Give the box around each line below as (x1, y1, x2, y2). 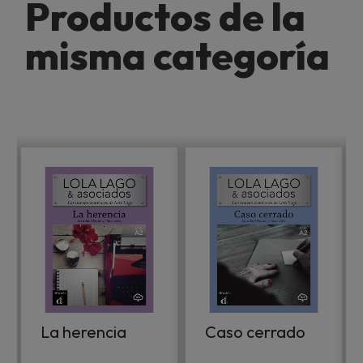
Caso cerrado (205, 321, 305, 342)
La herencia (41, 321, 126, 342)
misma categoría (25, 31, 330, 79)
